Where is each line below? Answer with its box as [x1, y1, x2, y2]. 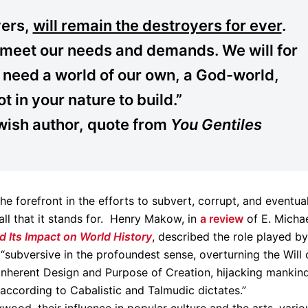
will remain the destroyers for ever [32, 16, 282, 34]
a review [200, 212, 243, 225]
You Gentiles [170, 115, 262, 133]
